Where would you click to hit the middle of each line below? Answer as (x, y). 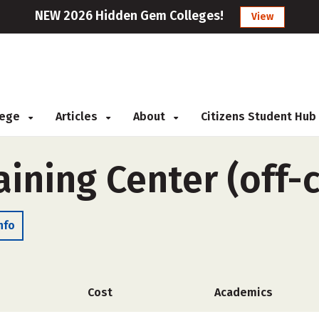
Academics (243, 292)
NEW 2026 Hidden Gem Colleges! (129, 16)
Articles (78, 116)
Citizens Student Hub (258, 116)
